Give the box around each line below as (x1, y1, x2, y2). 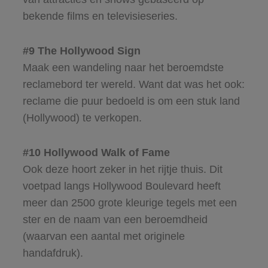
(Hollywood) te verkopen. (22, 111, 142, 124)
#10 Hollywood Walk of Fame (22, 146, 170, 159)
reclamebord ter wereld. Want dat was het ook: (22, 78, 245, 90)
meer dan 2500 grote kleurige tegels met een (22, 196, 237, 209)
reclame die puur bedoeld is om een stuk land (22, 95, 240, 107)
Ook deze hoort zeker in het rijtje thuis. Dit (22, 163, 223, 175)
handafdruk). (22, 246, 83, 259)
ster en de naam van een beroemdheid (22, 213, 208, 226)
